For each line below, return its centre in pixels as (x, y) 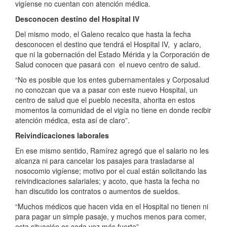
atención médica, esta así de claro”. (72, 120)
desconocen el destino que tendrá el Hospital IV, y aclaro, (108, 44)
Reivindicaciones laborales (62, 136)
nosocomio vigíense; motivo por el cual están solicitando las (111, 171)
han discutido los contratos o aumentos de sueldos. (98, 191)
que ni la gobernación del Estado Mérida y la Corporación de (112, 54)
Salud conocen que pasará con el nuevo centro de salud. (108, 65)
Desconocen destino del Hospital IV (77, 19)
